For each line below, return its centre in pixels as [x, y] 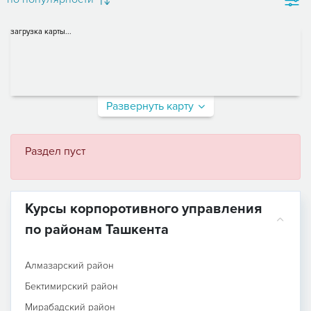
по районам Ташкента [97, 229]
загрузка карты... [41, 31]
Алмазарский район [69, 265]
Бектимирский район [72, 286]
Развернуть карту [150, 106]
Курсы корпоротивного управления [143, 209]
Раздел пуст [55, 151]
